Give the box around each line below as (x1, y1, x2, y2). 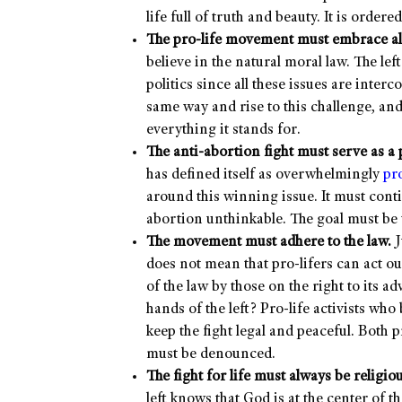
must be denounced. (146, 347, 275, 363)
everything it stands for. (146, 123, 301, 139)
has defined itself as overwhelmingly (146, 168, 383, 184)
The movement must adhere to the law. (146, 235, 391, 251)
